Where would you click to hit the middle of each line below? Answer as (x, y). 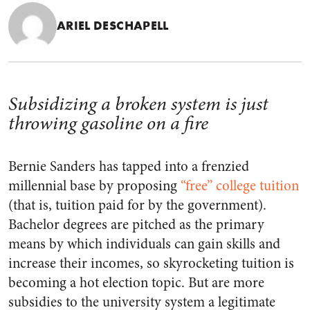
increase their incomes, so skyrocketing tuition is (151, 263)
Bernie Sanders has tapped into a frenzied (129, 166)
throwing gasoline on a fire (108, 123)
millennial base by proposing (94, 186)
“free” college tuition (240, 186)
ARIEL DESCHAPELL (113, 25)
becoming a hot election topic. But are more (136, 283)
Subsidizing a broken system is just (138, 104)
